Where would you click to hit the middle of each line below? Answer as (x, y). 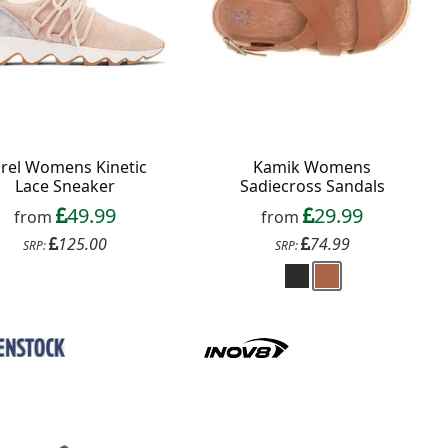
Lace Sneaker (64, 185)
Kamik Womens (312, 166)
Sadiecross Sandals (312, 185)
